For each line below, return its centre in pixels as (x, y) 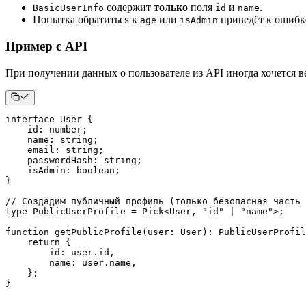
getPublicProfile (98, 232)
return (44, 242)
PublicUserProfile (79, 211)
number (66, 129)
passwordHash (49, 160)
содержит (129, 8)
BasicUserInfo (68, 8)
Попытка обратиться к (86, 20)
